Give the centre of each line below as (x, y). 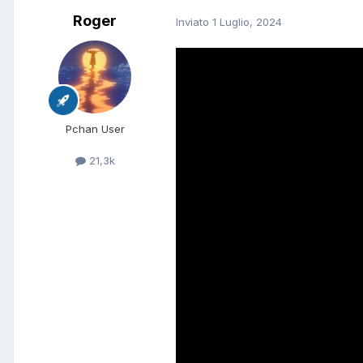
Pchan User (95, 129)
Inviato (194, 21)
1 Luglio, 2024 (247, 21)
